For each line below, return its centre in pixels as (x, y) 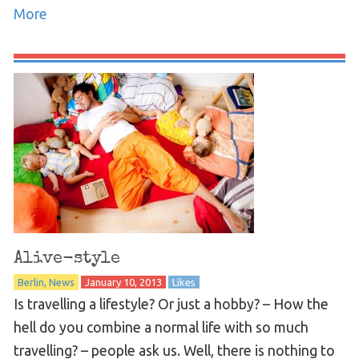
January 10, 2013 (123, 282)
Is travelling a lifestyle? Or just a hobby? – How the (171, 304)
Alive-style (67, 258)
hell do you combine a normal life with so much (161, 327)
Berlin (30, 282)
